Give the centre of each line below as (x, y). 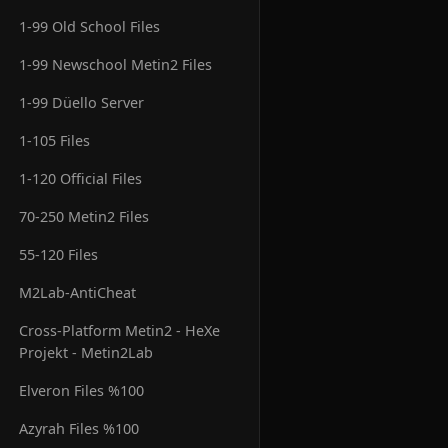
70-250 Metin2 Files (84, 216)
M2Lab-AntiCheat (78, 292)
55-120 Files (59, 254)
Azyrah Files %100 (79, 428)
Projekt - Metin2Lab (86, 352)
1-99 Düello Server (82, 102)
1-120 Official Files (81, 178)
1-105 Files (55, 140)
